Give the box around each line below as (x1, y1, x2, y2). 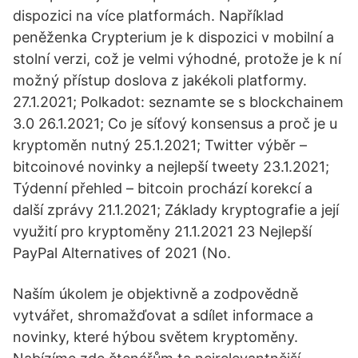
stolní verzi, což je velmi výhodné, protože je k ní (13, 50, 341, 67)
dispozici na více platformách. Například (13, 7, 284, 24)
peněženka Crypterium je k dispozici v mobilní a (13, 29, 334, 46)
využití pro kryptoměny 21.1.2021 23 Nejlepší (13, 223, 312, 240)
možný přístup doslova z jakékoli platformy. (13, 72, 307, 89)
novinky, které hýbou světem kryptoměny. (13, 328, 298, 345)
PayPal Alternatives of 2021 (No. (13, 245, 231, 261)
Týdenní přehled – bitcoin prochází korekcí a (13, 180, 312, 197)
